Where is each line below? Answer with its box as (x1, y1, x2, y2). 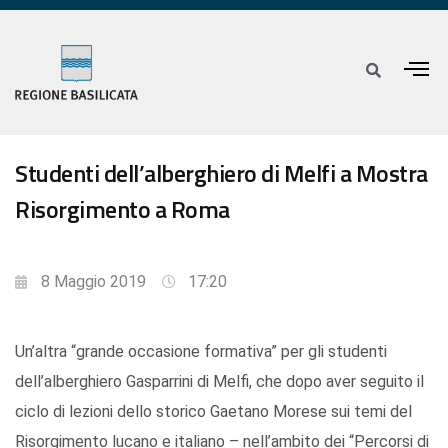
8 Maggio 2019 (41, 272, 146, 292)
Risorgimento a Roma (15, 191, 230, 228)
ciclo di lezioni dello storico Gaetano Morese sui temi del (15, 402, 412, 422)
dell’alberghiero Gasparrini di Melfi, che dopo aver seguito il (15, 372, 424, 392)
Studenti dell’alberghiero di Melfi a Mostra (15, 155, 428, 192)
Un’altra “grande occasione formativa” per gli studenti (15, 342, 387, 362)
